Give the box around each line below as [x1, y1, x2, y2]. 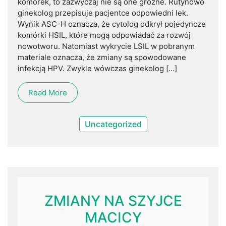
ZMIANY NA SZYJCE [44, 192, 182, 210]
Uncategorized [84, 119, 142, 129]
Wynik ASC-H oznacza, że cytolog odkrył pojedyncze [18, 19, 206, 29]
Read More [28, 88, 67, 98]
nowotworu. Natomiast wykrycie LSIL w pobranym [18, 41, 195, 51]
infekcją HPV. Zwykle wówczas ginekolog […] [18, 64, 177, 74]
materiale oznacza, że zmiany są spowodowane [18, 52, 186, 63]
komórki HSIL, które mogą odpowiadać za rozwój [18, 30, 191, 40]
